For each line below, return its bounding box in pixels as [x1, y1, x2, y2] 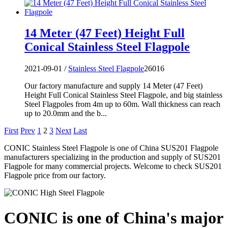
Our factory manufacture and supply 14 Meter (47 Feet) [24, 81, 203, 91]
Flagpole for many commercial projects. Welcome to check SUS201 [4, 162, 222, 171]
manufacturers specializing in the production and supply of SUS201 [4, 153, 221, 162]
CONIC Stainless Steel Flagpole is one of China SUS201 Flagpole [4, 144, 218, 153]
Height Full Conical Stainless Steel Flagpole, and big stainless [24, 91, 222, 100]
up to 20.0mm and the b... [24, 109, 107, 118]
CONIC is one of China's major [4, 208, 223, 227]
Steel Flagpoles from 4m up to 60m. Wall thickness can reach [24, 100, 220, 109]
